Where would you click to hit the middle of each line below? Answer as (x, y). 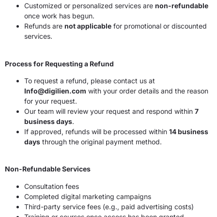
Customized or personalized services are (90, 6)
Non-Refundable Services (48, 169)
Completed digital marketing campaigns (88, 196)
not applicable (88, 26)
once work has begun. (59, 16)
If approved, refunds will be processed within (97, 131)
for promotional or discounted (159, 26)
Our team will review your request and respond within (109, 111)
